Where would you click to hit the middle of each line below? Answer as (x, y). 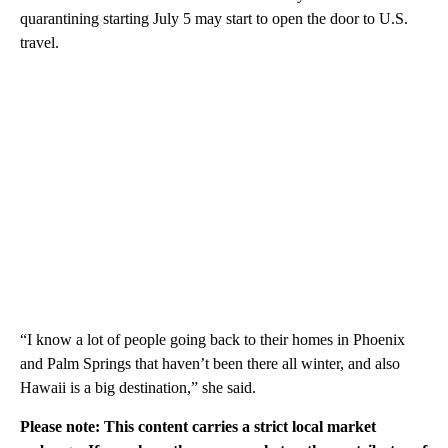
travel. (39, 42)
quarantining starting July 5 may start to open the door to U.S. (214, 18)
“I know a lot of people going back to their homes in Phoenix (212, 339)
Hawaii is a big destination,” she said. (138, 387)
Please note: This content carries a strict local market (198, 426)
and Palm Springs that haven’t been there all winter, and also (210, 363)
